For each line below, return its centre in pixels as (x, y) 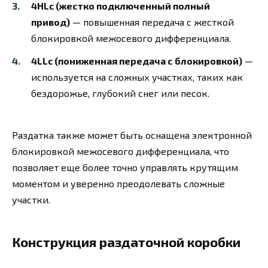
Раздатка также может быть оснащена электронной (132, 135)
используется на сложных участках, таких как (137, 77)
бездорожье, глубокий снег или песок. (120, 93)
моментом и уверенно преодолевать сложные (118, 184)
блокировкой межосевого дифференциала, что (121, 151)
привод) (51, 22)
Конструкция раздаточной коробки (126, 242)
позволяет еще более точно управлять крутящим (125, 167)
